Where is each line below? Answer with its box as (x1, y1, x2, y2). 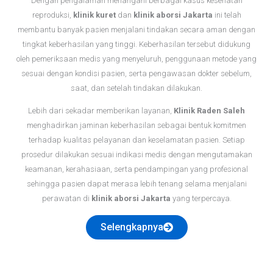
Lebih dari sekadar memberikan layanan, (28, 106, 174, 116)
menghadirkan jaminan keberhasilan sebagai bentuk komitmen (27, 121, 246, 130)
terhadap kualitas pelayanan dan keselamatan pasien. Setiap (28, 135, 245, 145)
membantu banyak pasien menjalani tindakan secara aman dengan (18, 25, 255, 35)
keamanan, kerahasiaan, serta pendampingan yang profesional (25, 165, 248, 174)
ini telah (212, 10, 241, 20)
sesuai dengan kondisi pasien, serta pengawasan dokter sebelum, (21, 69, 252, 79)
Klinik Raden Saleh (174, 106, 245, 116)
